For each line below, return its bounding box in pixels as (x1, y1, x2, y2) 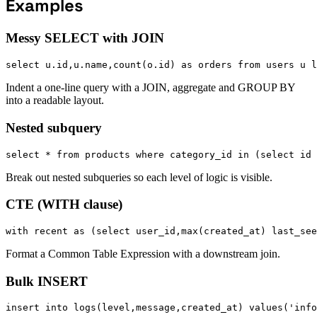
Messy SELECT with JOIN (6, 30, 164, 46)
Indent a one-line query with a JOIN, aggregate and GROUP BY (6, 81, 295, 94)
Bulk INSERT (6, 273, 88, 289)
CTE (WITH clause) (6, 197, 122, 212)
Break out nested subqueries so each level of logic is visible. (6, 171, 272, 183)
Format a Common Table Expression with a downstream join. (6, 247, 280, 260)
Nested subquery (6, 120, 102, 135)
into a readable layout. (6, 94, 104, 107)
